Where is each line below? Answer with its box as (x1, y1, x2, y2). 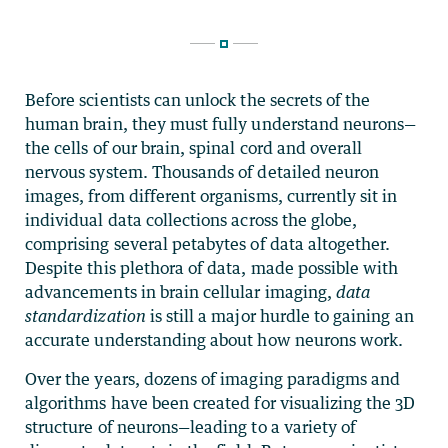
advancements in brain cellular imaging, (25, 281, 336, 302)
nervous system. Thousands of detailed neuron (25, 161, 380, 182)
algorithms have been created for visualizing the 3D (25, 392, 416, 413)
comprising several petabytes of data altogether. (25, 233, 391, 254)
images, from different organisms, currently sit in (25, 185, 398, 206)
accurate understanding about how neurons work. (25, 329, 404, 350)
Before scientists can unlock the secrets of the (25, 89, 371, 110)
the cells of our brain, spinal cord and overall (25, 137, 363, 158)
